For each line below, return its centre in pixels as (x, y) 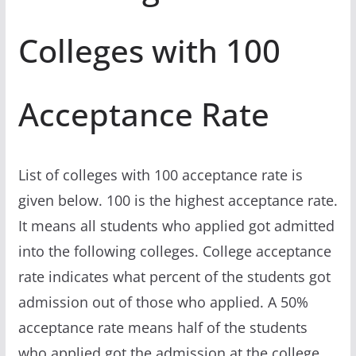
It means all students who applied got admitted (176, 225)
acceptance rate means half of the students (163, 327)
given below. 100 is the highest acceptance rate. (178, 200)
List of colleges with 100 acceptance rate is (160, 174)
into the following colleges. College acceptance (174, 251)
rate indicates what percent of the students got (174, 276)
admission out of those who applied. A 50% (163, 302)
